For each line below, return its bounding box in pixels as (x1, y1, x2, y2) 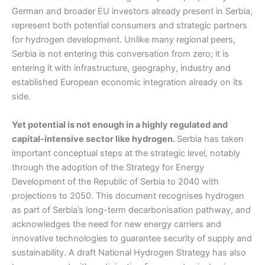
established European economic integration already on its (12, 77, 243, 88)
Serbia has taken (177, 133, 244, 144)
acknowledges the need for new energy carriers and (12, 218, 221, 230)
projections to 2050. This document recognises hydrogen (12, 190, 244, 201)
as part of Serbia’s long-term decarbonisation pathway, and (12, 204, 251, 215)
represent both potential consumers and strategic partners (12, 20, 247, 31)
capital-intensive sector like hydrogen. (12, 133, 177, 144)
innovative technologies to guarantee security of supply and (12, 232, 252, 244)
